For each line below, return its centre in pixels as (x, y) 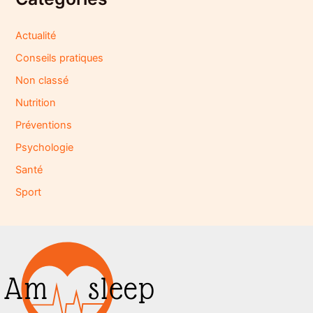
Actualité (36, 36)
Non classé (42, 81)
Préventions (44, 125)
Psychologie (45, 148)
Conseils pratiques (60, 58)
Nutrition (36, 103)
